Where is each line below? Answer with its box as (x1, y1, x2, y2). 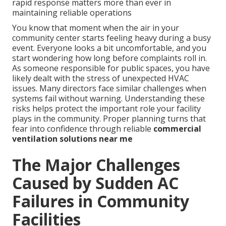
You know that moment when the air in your (12, 22, 179, 33)
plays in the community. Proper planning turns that (12, 112, 206, 124)
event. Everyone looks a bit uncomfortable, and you (12, 42, 206, 53)
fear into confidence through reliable (12, 123, 153, 134)
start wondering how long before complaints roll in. (12, 52, 207, 64)
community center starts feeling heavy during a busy (12, 32, 211, 43)
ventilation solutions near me (12, 133, 133, 144)
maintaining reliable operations (12, 7, 132, 18)
